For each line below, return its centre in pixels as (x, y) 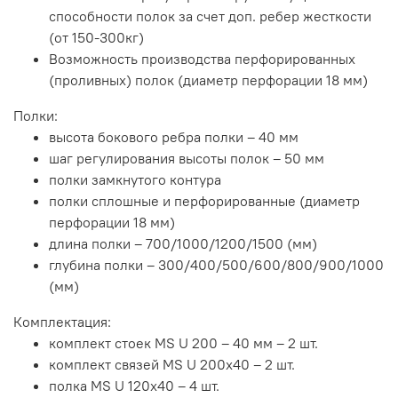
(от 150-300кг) (96, 38)
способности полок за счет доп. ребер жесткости (210, 16)
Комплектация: (62, 322)
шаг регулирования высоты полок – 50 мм (187, 159)
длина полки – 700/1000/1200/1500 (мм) (183, 244)
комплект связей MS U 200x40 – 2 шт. (172, 365)
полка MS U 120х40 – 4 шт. (134, 386)
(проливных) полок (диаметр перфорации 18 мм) (208, 80)
